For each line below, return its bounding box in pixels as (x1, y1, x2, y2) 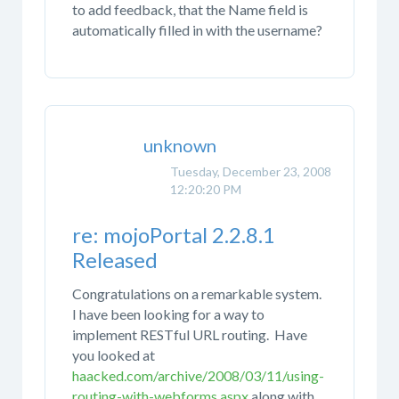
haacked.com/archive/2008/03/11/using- (72, 366, 324, 384)
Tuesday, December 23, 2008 (170, 163, 331, 179)
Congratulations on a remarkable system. (72, 284, 324, 302)
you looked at (72, 346, 155, 363)
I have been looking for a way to (72, 305, 265, 322)
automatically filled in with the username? (72, 21, 322, 39)
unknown (143, 134, 216, 156)
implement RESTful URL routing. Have (72, 325, 307, 343)
